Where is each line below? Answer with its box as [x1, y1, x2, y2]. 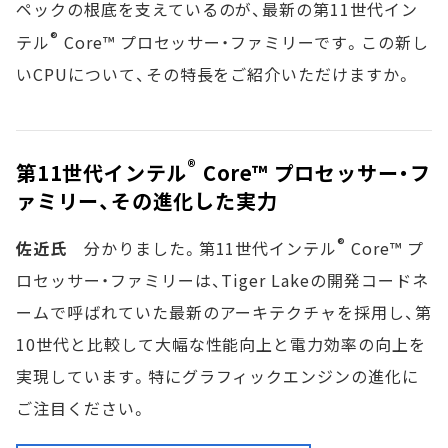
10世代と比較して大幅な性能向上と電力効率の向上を [16, 332, 426, 357]
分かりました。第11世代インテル [66, 236, 338, 261]
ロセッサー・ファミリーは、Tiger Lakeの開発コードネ [16, 268, 429, 293]
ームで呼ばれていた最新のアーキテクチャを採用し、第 [16, 300, 432, 325]
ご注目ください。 [16, 396, 148, 421]
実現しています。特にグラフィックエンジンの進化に [16, 364, 420, 389]
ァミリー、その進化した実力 [16, 185, 278, 215]
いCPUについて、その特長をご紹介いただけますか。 [16, 62, 413, 87]
